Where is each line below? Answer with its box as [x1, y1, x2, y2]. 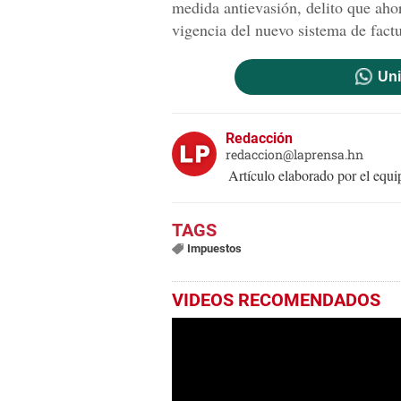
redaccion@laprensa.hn [226, 146, 363, 164]
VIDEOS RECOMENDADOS [172, 289, 380, 311]
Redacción [226, 130, 293, 148]
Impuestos [186, 242, 242, 256]
